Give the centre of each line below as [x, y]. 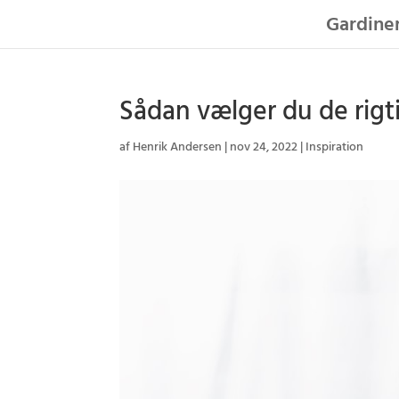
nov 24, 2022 [264, 147]
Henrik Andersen [178, 147]
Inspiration [335, 147]
